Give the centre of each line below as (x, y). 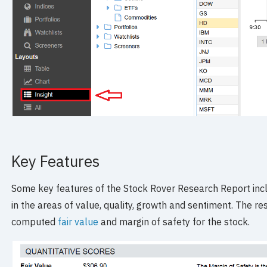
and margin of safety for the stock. (174, 222)
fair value (78, 222)
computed (35, 222)
